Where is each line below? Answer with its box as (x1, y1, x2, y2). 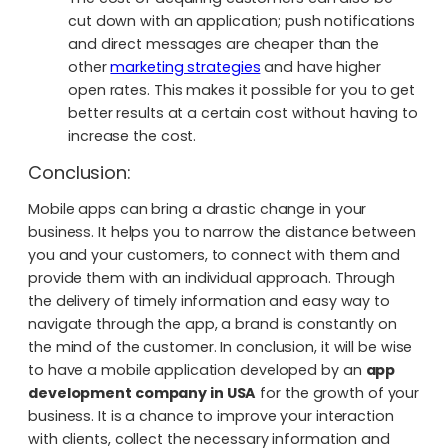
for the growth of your (260, 382, 420, 403)
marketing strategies (110, 56, 261, 77)
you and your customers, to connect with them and (28, 244, 401, 265)
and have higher (260, 56, 381, 77)
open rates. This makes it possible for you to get (68, 79, 416, 100)
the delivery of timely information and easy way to (28, 290, 390, 311)
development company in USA (28, 382, 257, 403)
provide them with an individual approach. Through (28, 267, 396, 288)
